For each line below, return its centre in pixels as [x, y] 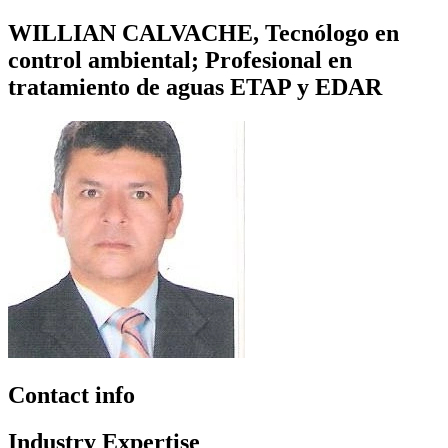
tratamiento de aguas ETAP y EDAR [195, 86]
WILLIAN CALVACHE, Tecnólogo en [203, 32]
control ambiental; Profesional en [180, 59]
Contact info [71, 394]
